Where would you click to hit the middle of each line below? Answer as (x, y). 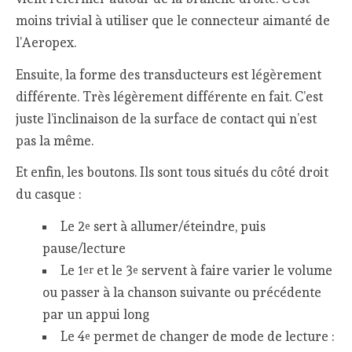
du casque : (49, 194)
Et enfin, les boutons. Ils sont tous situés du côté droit (172, 172)
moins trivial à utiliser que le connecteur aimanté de (173, 21)
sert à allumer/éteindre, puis (178, 226)
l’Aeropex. (46, 43)
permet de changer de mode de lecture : (212, 336)
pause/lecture (84, 248)
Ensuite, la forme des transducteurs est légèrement (169, 74)
